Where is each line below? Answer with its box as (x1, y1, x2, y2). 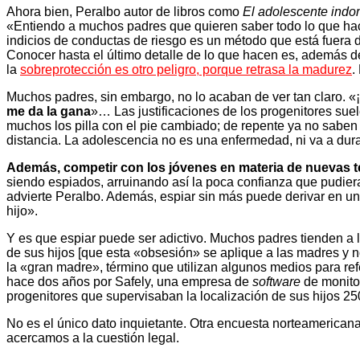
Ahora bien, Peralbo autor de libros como (6, 4, 243, 18)
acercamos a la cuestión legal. (6, 330, 179, 345)
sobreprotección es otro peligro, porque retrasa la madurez (20, 62, 352, 76)
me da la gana (6, 104, 91, 118)
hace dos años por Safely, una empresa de (6, 274, 252, 288)
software (252, 274, 301, 288)
